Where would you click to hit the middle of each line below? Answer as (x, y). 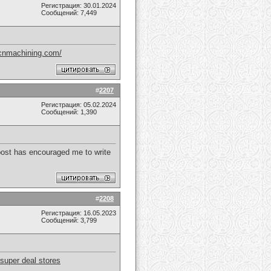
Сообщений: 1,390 (69, 112)
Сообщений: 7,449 (69, 13)
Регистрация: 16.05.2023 (79, 213)
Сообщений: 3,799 (69, 220)
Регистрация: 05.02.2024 (79, 105)
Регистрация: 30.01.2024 (79, 5)
